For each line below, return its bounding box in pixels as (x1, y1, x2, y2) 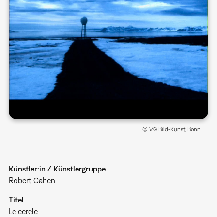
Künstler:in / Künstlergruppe (8, 164, 106, 173)
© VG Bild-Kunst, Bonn (142, 125, 201, 133)
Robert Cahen (8, 175, 55, 185)
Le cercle (8, 206, 38, 216)
